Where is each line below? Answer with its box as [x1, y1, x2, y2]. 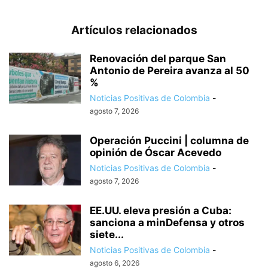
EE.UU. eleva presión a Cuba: [90, 205, 232, 217]
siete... [90, 229, 124, 241]
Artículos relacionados [71, 23, 197, 38]
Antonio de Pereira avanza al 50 [90, 65, 249, 77]
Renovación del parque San [90, 53, 226, 65]
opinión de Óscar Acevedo [90, 147, 221, 159]
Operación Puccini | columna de [90, 135, 249, 147]
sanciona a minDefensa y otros [90, 217, 245, 229]
